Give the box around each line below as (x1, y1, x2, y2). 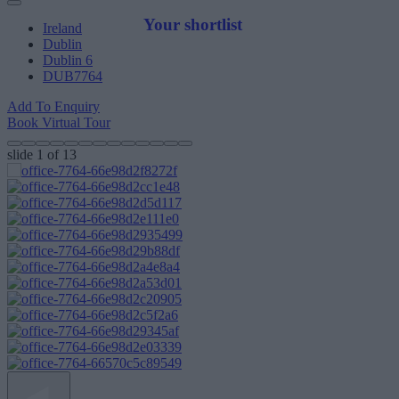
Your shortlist (143, 14, 242, 34)
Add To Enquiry (7, 99, 100, 114)
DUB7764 (43, 69, 102, 84)
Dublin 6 (43, 53, 93, 68)
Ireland (43, 20, 82, 36)
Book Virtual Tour (7, 115, 110, 130)
